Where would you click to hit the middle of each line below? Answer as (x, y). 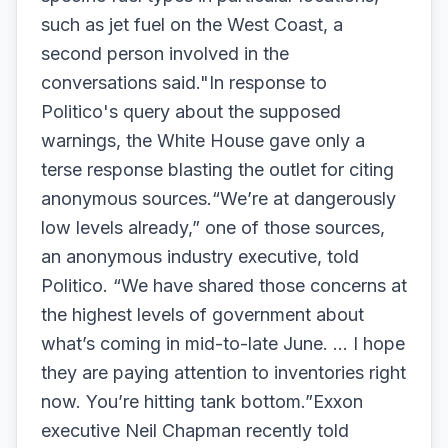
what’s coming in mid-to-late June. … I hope (223, 343)
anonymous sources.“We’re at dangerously (218, 198)
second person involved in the (165, 53)
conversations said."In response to (184, 82)
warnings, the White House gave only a (203, 140)
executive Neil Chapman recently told (195, 430)
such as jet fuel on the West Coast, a (192, 24)
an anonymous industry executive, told (200, 256)
